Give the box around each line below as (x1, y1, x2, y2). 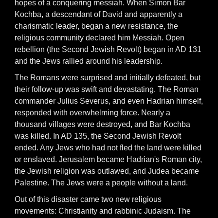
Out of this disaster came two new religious (15, 195, 162, 203)
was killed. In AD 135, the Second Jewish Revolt (15, 132, 181, 140)
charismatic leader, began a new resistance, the (15, 22, 178, 30)
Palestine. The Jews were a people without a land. (15, 179, 188, 187)
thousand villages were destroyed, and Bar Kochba (15, 120, 190, 128)
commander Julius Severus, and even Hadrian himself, (15, 97, 203, 105)
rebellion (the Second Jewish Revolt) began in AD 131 (15, 45, 201, 54)
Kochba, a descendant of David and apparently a (15, 10, 182, 18)
